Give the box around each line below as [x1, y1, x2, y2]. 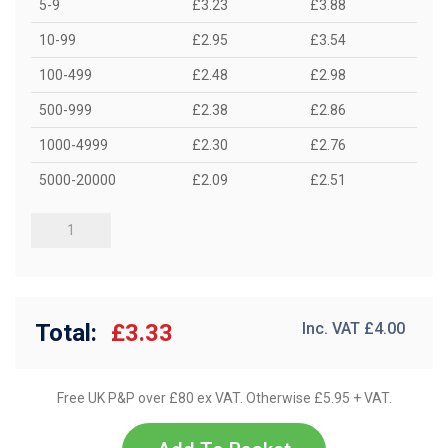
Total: [35, 318, 97, 347]
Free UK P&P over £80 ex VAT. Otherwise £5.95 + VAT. [56, 389, 392, 406]
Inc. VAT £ [302, 318, 374, 338]
